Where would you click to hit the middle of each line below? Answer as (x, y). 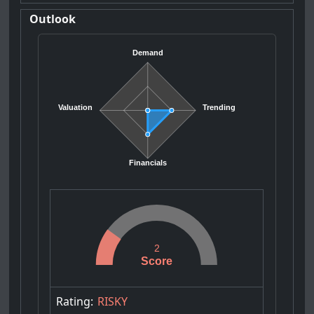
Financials (148, 162)
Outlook (53, 19)
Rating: (75, 301)
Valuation (76, 108)
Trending (219, 108)
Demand (148, 53)
